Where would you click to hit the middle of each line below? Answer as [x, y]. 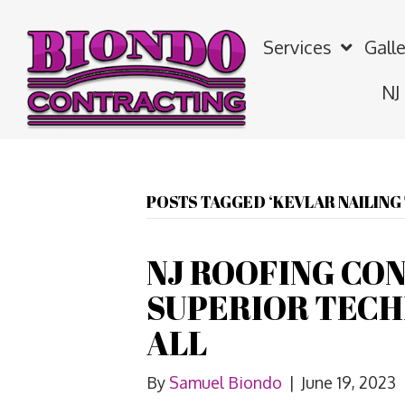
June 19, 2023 [348, 383]
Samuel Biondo [226, 383]
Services [297, 47]
